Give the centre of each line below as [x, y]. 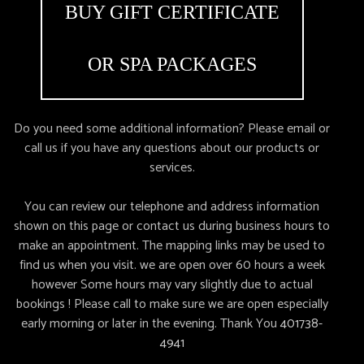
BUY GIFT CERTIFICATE [172, 12]
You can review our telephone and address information [172, 207]
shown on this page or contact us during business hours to [172, 226]
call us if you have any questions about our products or [172, 148]
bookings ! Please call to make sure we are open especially [172, 304]
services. [172, 168]
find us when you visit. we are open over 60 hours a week [172, 265]
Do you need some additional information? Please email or [172, 129]
